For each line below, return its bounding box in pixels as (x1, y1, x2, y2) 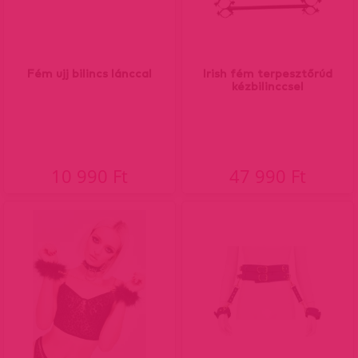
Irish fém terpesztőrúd (203, 66, 332, 81)
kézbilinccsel (232, 78, 304, 93)
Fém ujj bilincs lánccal (27, 66, 152, 81)
